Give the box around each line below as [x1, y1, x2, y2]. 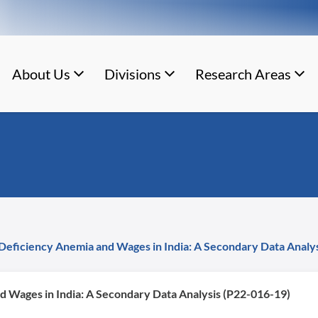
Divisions [104, 65, 161, 82]
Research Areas [194, 65, 291, 82]
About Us [11, 65, 70, 82]
